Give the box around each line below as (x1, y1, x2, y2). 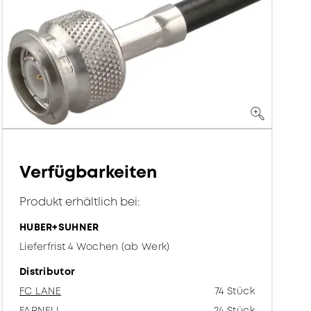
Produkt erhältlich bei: (19, 194, 140, 210)
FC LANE (19, 285, 61, 299)
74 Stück (214, 285, 255, 299)
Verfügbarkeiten (19, 161, 158, 185)
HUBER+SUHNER (19, 221, 99, 235)
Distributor (19, 265, 76, 279)
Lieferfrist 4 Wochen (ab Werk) (19, 240, 170, 254)
